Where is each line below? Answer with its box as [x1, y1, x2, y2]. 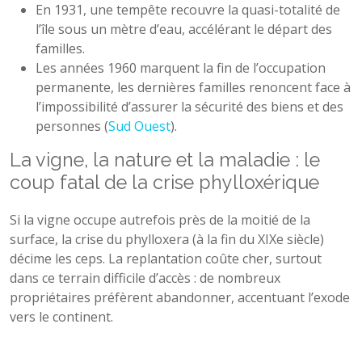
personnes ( [36, 116, 108, 135]
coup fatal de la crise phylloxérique [10, 170, 319, 193]
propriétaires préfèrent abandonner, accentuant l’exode [10, 288, 350, 306]
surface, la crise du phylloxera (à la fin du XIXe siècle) [10, 229, 324, 248]
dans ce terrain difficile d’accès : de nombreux [10, 268, 280, 287]
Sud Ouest [108, 116, 170, 135]
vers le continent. [10, 307, 113, 326]
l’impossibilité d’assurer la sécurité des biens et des [36, 97, 343, 116]
